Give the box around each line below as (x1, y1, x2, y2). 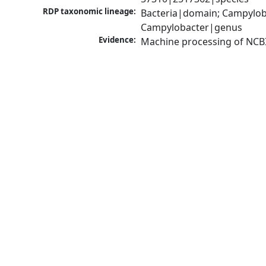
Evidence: (99, 34, 137, 46)
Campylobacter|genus (141, 21, 243, 34)
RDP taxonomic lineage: (43, 6, 137, 17)
